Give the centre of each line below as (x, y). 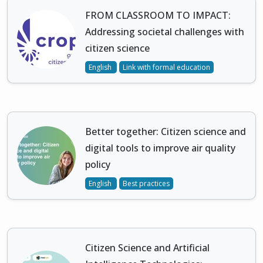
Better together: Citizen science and (166, 132)
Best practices (146, 184)
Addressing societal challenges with (165, 32)
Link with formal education (166, 68)
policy (98, 165)
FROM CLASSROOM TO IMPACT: (158, 16)
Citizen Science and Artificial (147, 248)
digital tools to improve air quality (160, 148)
